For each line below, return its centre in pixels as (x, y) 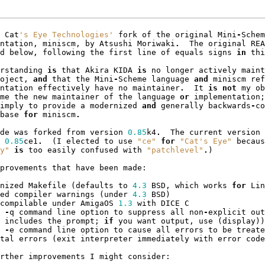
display (239, 221)
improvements (56, 257)
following (64, 53)
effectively (64, 88)
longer (180, 70)
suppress (146, 212)
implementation (227, 97)
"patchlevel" (175, 150)
